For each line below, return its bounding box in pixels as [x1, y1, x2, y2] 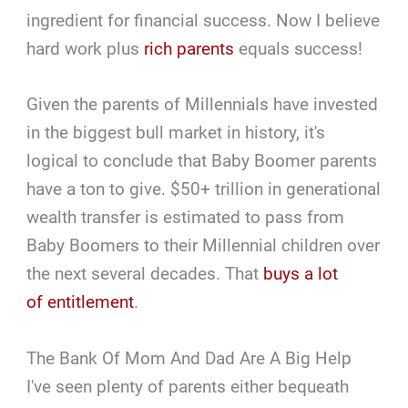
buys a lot [263, 263, 339, 285]
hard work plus [26, 38, 145, 60]
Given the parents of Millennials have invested [26, 94, 379, 116]
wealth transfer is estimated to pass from [26, 207, 345, 229]
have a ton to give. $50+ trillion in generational [26, 178, 382, 200]
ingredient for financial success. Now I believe [26, 10, 381, 32]
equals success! [234, 38, 363, 60]
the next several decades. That [26, 263, 264, 285]
